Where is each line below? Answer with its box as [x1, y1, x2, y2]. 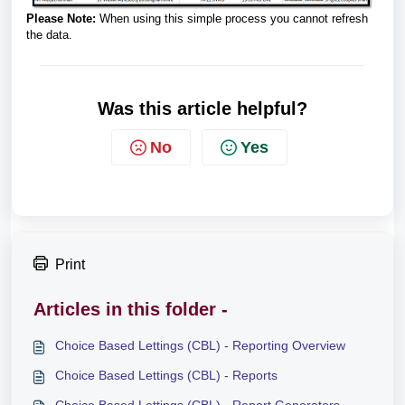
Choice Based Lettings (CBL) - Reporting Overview [55, 337, 345, 353]
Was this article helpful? [98, 98, 307, 118]
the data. [26, 27, 72, 42]
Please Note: [26, 11, 96, 25]
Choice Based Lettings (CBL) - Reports [55, 367, 278, 382]
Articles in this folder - [33, 298, 228, 319]
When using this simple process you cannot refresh [96, 11, 368, 25]
